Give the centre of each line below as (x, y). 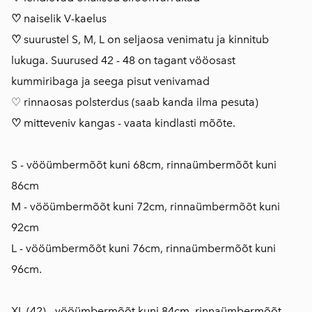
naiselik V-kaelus (65, 18)
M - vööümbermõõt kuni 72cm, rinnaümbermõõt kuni (146, 206)
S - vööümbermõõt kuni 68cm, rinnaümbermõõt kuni (144, 165)
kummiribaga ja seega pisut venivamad (110, 81)
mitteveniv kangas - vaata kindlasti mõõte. (130, 123)
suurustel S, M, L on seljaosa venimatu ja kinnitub (145, 39)
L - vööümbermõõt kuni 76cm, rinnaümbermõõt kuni (143, 248)
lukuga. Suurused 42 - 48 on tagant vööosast (123, 60)
